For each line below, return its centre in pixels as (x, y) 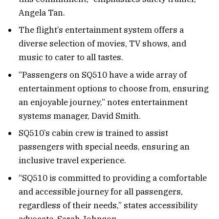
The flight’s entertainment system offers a (101, 30)
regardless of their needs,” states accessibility (108, 205)
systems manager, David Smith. (80, 116)
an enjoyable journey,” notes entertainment (103, 102)
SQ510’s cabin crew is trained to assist (93, 133)
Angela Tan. (42, 12)
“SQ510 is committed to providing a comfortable (113, 178)
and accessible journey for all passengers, (101, 191)
